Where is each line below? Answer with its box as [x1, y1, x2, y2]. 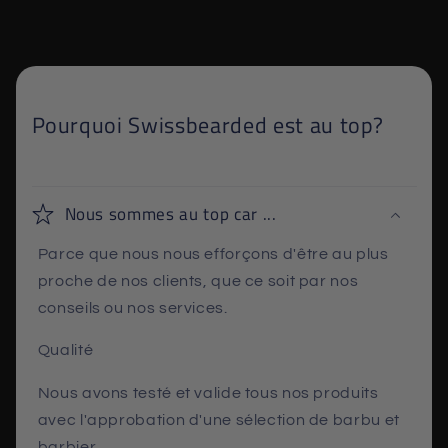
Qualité [37, 342, 94, 359]
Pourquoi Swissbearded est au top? [31, 107, 384, 142]
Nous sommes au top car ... [64, 200, 277, 226]
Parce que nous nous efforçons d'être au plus [37, 245, 389, 262]
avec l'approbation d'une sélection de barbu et [37, 412, 400, 429]
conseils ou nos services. [37, 299, 228, 316]
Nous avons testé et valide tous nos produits [37, 385, 379, 402]
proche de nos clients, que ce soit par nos [37, 272, 359, 289]
